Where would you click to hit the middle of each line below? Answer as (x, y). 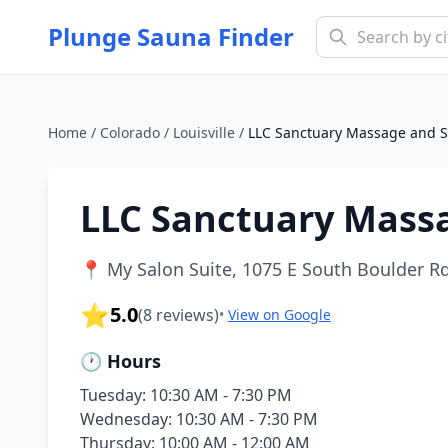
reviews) (185, 315)
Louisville (204, 132)
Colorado (130, 132)
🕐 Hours (120, 361)
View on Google (279, 314)
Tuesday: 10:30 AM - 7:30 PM (186, 395)
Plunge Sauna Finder (171, 36)
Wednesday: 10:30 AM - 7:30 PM (199, 419)
